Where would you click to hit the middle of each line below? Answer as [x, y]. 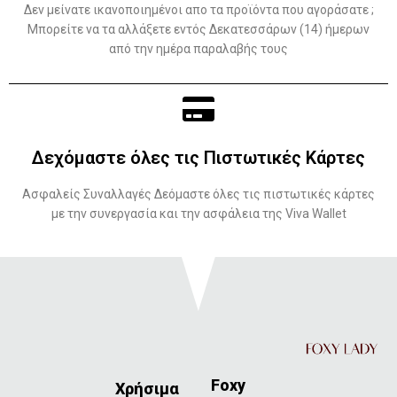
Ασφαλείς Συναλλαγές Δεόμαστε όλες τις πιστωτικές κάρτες [198, 194]
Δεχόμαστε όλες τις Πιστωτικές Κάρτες [198, 157]
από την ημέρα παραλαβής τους [198, 48]
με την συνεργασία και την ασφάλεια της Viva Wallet [198, 213]
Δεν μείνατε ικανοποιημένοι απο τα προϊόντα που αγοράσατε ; [198, 9]
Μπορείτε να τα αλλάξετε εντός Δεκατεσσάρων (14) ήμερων [198, 29]
